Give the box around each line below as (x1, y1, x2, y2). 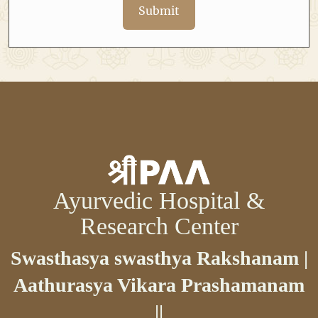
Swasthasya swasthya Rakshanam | (10, 246, 308, 269)
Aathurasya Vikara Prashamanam (13, 273, 305, 296)
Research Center (79, 212, 238, 239)
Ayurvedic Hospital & (53, 187, 265, 214)
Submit (138, 4, 180, 18)
